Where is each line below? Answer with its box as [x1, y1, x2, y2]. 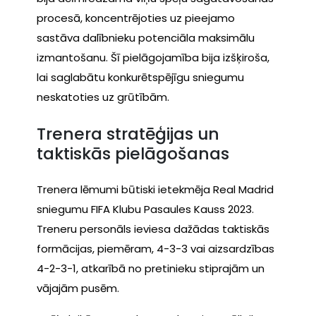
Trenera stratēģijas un [37, 121, 219, 145]
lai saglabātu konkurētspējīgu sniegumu [37, 70, 244, 85]
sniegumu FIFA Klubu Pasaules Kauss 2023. [37, 202, 254, 217]
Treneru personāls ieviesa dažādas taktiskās [37, 221, 269, 237]
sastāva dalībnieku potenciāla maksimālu [37, 30, 255, 46]
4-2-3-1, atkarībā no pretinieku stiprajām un [37, 261, 265, 276]
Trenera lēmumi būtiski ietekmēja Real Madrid [37, 182, 274, 197]
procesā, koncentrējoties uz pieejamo [37, 11, 235, 26]
